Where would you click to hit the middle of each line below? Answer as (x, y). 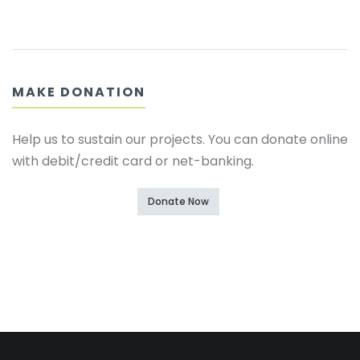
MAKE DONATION (79, 92)
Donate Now (178, 201)
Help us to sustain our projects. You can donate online (180, 139)
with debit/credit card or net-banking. (133, 161)
